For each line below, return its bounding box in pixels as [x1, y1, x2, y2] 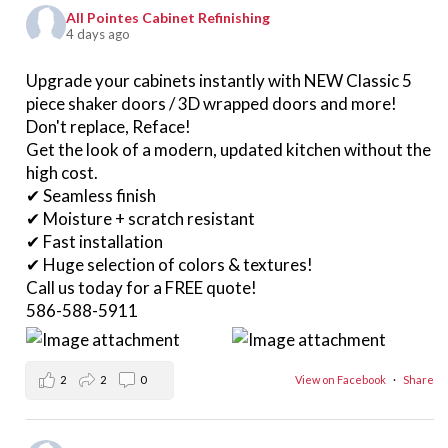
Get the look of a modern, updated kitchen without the [26, 138, 432, 160]
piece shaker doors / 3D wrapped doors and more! [26, 92, 398, 114]
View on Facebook [295, 373, 389, 387]
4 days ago [66, 26, 131, 43]
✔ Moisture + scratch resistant [26, 207, 256, 229]
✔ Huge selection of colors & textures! [26, 253, 317, 275]
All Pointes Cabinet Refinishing [66, 9, 274, 27]
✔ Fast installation [26, 230, 164, 252]
